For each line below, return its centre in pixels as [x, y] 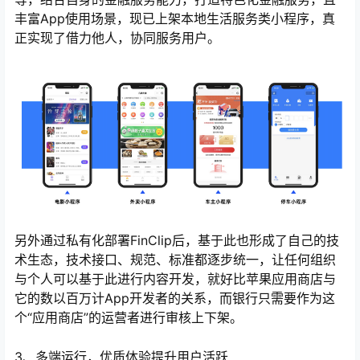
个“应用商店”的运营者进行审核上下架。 [129, 318]
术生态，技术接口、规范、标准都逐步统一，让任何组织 [175, 260]
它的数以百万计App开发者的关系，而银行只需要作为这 [175, 299]
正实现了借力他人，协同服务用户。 [117, 38]
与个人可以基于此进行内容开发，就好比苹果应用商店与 [175, 279]
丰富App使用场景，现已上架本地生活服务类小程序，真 [175, 19]
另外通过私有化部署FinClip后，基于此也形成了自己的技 [177, 241]
